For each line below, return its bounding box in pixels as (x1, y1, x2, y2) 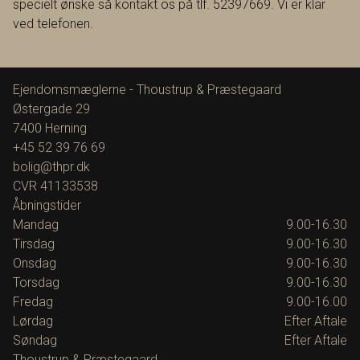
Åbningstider (13, 198, 81, 214)
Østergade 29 (13, 101, 90, 117)
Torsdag (13, 275, 59, 291)
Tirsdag (13, 236, 55, 252)
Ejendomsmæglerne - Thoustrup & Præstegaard (13, 82, 281, 98)
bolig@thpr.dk (13, 159, 90, 175)
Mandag (13, 217, 59, 233)
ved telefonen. (13, 15, 93, 31)
